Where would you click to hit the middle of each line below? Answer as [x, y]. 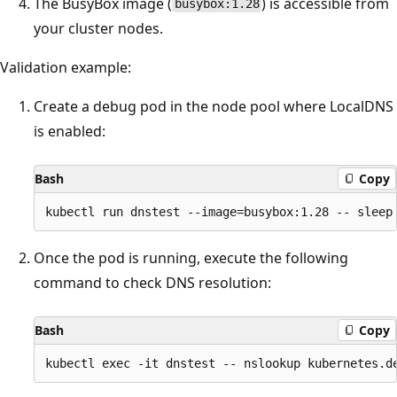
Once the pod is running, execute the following [191, 257]
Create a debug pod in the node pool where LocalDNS [214, 106]
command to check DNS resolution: [152, 282]
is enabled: [70, 131]
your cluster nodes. [98, 28]
